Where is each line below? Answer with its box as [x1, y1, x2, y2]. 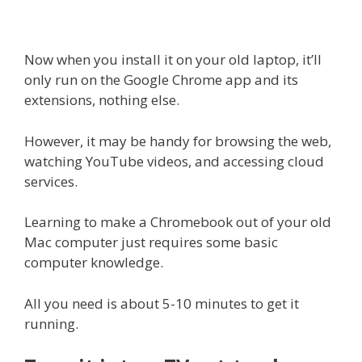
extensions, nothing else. [24, 90, 179, 110]
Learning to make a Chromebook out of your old [24, 213, 331, 232]
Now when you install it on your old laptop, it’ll [24, 50, 322, 69]
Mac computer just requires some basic [24, 233, 278, 252]
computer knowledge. [24, 253, 163, 272]
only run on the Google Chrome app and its [24, 70, 298, 90]
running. [24, 314, 78, 333]
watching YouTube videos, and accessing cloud [24, 151, 324, 170]
